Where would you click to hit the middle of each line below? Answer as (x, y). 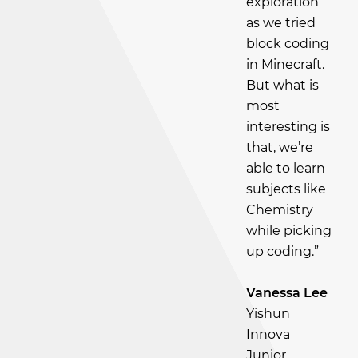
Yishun (268, 314)
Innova (268, 334)
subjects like (286, 189)
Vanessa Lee (287, 293)
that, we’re (280, 147)
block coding (288, 44)
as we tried (281, 23)
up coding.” (282, 251)
